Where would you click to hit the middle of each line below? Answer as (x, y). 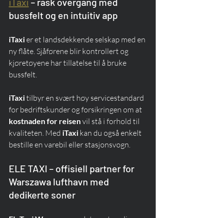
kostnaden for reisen (45, 121)
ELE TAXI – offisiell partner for (73, 169)
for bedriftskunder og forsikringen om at (76, 110)
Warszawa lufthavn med (60, 182)
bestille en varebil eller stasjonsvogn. (70, 145)
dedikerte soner (42, 195)
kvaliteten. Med (36, 133)
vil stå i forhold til (111, 121)
